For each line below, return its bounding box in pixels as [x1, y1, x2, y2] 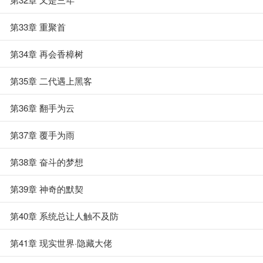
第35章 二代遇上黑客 [10, 75, 92, 87]
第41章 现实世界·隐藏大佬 [10, 237, 112, 249]
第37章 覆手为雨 [10, 129, 75, 141]
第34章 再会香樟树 [10, 48, 83, 60]
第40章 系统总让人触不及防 [10, 210, 119, 222]
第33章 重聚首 [10, 21, 66, 33]
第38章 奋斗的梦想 [10, 156, 83, 168]
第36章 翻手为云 [10, 102, 75, 114]
